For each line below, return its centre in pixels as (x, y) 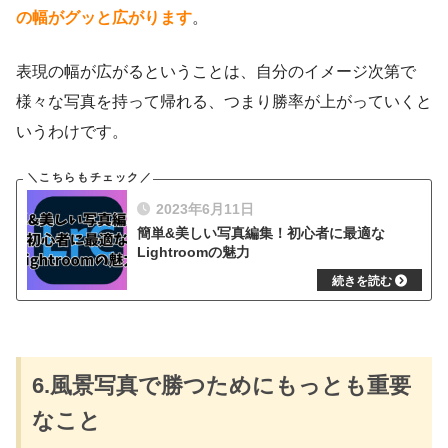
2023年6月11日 (205, 210)
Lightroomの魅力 (193, 252)
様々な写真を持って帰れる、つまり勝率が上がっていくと (224, 102)
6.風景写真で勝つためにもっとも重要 (222, 386)
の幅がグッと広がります (104, 18)
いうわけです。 (72, 132)
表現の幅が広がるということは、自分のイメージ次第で (216, 72)
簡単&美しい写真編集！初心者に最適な (261, 233)
